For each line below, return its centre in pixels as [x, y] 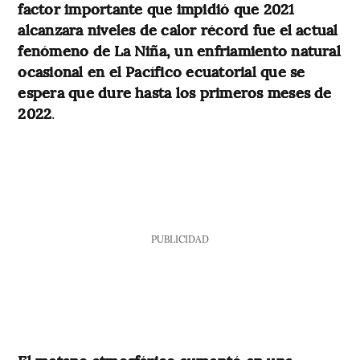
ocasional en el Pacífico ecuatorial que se [162, 72]
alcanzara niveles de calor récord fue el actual [178, 30]
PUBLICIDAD [180, 239]
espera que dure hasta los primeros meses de [175, 92]
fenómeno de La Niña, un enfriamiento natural [179, 51]
